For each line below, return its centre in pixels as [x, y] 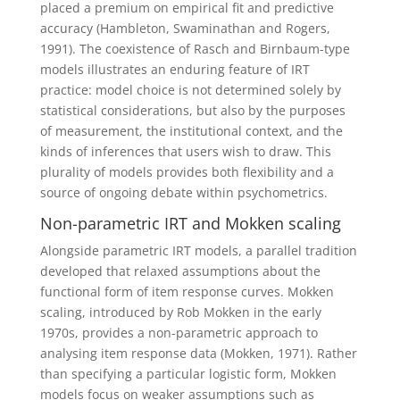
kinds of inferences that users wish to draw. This [185, 151]
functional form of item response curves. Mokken [187, 291]
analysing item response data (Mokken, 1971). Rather [198, 353]
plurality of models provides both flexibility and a [187, 171]
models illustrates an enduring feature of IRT [175, 69]
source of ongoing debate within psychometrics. [183, 192]
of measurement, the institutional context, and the [191, 130]
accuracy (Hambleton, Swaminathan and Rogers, [185, 28]
